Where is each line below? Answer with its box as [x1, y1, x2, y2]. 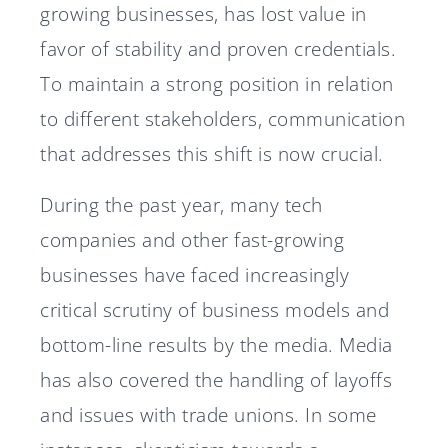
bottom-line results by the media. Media [40, 332, 393, 358]
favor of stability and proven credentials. [40, 36, 396, 62]
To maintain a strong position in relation [40, 71, 394, 97]
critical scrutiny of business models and [40, 297, 389, 323]
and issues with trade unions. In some [40, 402, 377, 428]
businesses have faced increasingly [40, 262, 349, 288]
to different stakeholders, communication [40, 106, 405, 132]
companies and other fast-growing [40, 227, 344, 253]
